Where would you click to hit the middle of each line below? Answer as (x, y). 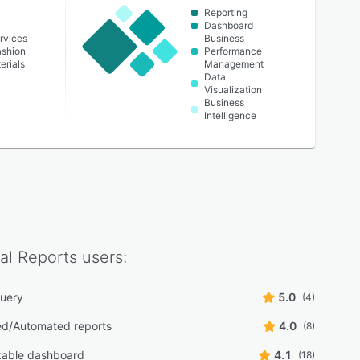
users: (102, 257)
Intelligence (231, 115)
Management (234, 64)
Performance (233, 51)
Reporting (226, 12)
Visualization (233, 90)
